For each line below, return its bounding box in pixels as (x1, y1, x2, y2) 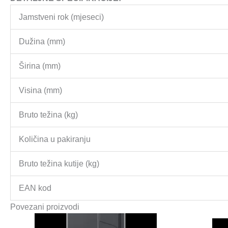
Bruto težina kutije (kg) (19, 159, 99, 168)
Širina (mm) (19, 61, 61, 70)
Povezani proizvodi (10, 202, 79, 211)
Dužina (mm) (19, 37, 65, 46)
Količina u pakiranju (19, 134, 91, 144)
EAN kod (19, 183, 51, 192)
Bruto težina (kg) (19, 110, 78, 119)
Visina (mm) (19, 85, 62, 95)
